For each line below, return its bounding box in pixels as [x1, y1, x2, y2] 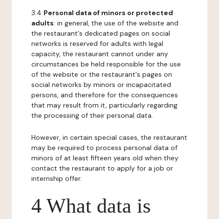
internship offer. [31, 174, 82, 183]
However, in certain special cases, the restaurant [31, 133, 187, 142]
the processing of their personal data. [31, 111, 153, 120]
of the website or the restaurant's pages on [31, 70, 172, 79]
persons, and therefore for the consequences [31, 90, 178, 99]
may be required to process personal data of [31, 143, 177, 152]
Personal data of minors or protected [44, 8, 173, 17]
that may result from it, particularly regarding [31, 101, 177, 109]
